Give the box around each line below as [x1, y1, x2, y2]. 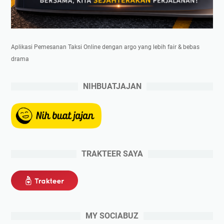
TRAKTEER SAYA [81, 148, 143, 158]
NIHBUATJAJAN [82, 81, 141, 91]
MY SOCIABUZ [85, 210, 138, 220]
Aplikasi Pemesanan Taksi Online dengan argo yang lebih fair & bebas [11, 43, 199, 50]
